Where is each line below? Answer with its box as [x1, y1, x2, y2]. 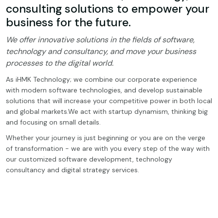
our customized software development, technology [6, 155, 172, 164]
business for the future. [6, 15, 131, 30]
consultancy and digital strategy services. [6, 165, 139, 175]
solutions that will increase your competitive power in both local [6, 96, 212, 106]
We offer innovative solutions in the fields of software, [6, 35, 195, 45]
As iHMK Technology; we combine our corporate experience [6, 75, 197, 84]
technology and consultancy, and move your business [6, 46, 196, 57]
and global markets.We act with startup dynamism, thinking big [6, 107, 208, 116]
